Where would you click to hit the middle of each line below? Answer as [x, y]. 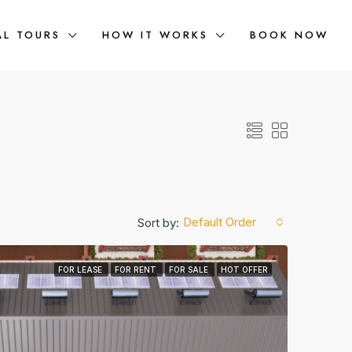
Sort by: [158, 222]
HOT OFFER [244, 269]
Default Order [220, 222]
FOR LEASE [81, 269]
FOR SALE [190, 269]
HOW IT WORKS [155, 35]
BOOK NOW [289, 35]
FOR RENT [137, 269]
